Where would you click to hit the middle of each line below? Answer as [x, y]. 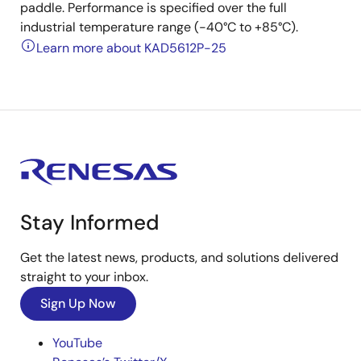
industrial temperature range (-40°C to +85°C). [159, 27]
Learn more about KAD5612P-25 [131, 48]
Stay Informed [90, 222]
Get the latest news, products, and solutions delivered [179, 257]
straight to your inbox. [84, 277]
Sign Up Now [78, 303]
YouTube [77, 343]
